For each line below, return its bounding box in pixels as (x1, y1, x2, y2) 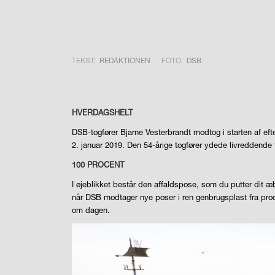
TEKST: (72, 55, 96, 65)
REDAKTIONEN (99, 55, 151, 65)
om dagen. (72, 205, 110, 215)
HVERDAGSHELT (72, 107, 133, 117)
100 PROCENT (72, 159, 125, 169)
